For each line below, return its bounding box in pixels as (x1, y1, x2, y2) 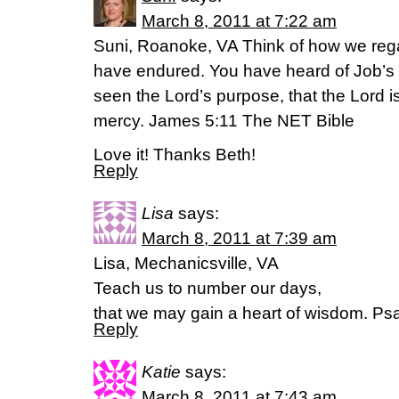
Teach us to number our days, (94, 278, 322, 297)
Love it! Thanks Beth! (94, 144, 256, 164)
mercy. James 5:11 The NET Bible (94, 110, 354, 130)
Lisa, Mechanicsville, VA (94, 253, 279, 273)
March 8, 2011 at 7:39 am (142, 228, 337, 248)
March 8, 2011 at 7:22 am (142, 11, 337, 30)
